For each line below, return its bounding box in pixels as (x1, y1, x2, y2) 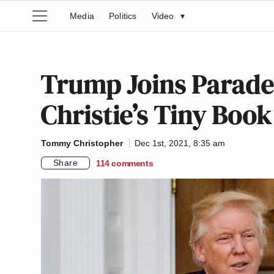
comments (111, 158, 154, 168)
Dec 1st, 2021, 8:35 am (135, 138, 225, 148)
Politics (109, 11, 137, 21)
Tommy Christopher (41, 138, 123, 148)
